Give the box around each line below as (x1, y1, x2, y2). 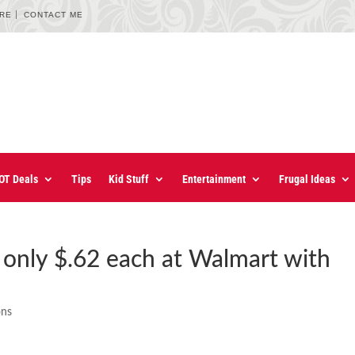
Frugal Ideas (279, 173, 335, 186)
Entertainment (182, 173, 246, 186)
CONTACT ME (24, 10, 84, 19)
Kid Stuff (109, 173, 149, 186)
